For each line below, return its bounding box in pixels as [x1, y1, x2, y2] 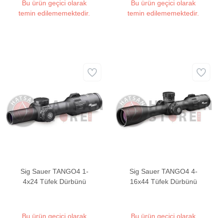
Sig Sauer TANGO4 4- [129, 167, 198, 176]
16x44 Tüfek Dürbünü [129, 178, 197, 186]
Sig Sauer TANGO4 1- [20, 167, 89, 176]
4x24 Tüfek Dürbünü [22, 178, 86, 186]
